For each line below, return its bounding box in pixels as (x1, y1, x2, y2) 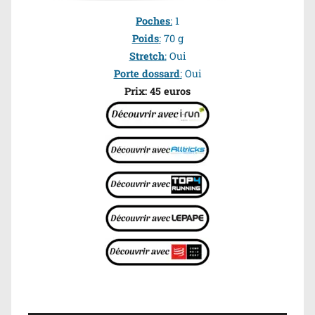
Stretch (129, 49, 165, 63)
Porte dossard (113, 66, 180, 80)
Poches (136, 13, 170, 27)
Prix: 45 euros (124, 84, 191, 98)
